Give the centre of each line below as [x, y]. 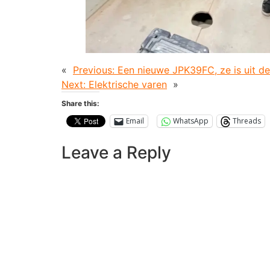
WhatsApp [191, 121]
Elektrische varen [128, 84]
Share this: [80, 103]
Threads [247, 121]
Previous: [94, 70]
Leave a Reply [116, 152]
